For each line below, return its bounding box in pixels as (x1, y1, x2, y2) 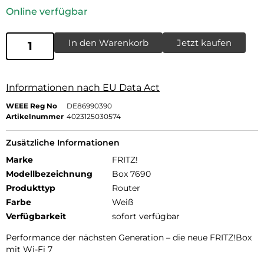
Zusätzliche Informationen (6, 137, 120, 148)
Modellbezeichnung (6, 168, 93, 179)
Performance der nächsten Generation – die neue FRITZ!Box (6, 232, 252, 243)
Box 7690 (112, 168, 151, 179)
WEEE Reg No (6, 101, 57, 110)
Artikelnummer (6, 111, 64, 121)
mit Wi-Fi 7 (6, 243, 52, 255)
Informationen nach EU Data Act (6, 81, 160, 93)
